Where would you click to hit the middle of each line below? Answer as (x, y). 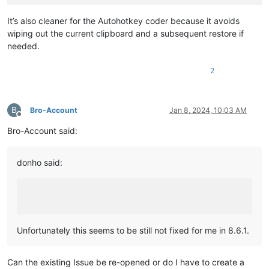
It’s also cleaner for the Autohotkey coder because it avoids (123, 20)
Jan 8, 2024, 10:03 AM (208, 110)
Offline (30, 118)
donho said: (40, 162)
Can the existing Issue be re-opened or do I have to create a (126, 262)
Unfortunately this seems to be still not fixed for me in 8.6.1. (133, 230)
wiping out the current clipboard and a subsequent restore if (125, 33)
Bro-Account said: (42, 130)
